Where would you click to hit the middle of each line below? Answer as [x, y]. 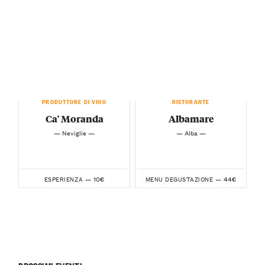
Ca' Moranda [74, 118]
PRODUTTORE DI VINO [74, 100]
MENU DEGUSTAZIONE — [183, 179]
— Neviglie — [74, 132]
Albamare [191, 118]
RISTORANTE [191, 100]
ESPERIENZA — [68, 179]
